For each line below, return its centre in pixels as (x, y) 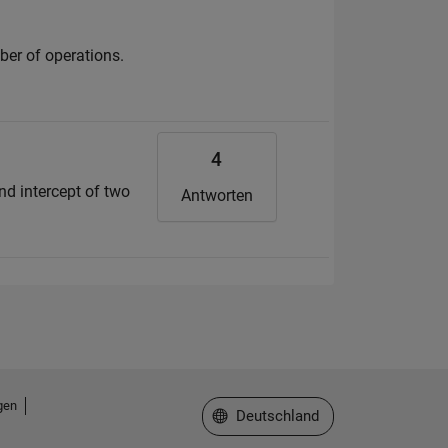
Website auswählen (276, 415)
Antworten (216, 196)
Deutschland (277, 416)
